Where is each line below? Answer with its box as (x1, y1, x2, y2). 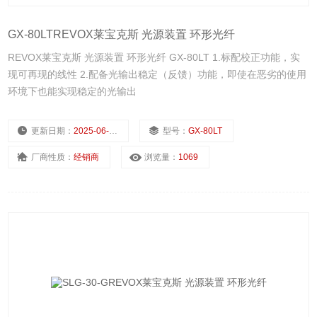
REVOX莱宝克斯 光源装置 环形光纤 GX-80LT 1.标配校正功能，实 (8, 52, 301, 64)
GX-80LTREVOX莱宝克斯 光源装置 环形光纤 (8, 28, 236, 41)
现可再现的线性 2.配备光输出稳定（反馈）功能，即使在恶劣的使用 (8, 69, 307, 81)
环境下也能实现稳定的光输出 (8, 86, 137, 98)
